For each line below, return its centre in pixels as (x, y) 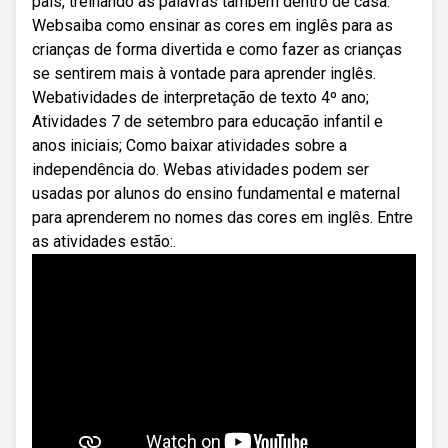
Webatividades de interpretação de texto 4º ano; (200, 97)
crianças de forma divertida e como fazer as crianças (217, 49)
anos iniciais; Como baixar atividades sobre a (189, 145)
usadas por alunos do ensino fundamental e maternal (216, 193)
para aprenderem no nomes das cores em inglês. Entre (222, 217)
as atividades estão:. (104, 241)
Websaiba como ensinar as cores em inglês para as (212, 25)
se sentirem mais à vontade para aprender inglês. (204, 73)
